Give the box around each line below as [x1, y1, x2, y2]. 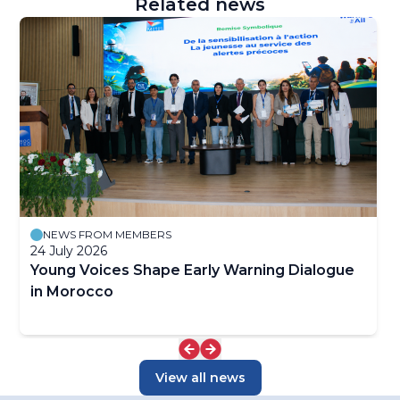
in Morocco [30, 283, 113, 300]
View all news [154, 370, 246, 386]
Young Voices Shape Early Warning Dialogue [30, 262, 354, 279]
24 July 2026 [30, 243, 107, 259]
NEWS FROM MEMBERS [43, 228, 171, 241]
